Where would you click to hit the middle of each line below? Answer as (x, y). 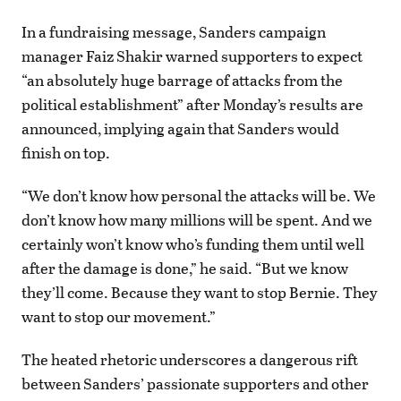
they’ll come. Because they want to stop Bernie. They (200, 293)
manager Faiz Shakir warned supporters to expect (192, 55)
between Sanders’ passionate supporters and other (195, 384)
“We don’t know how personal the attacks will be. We (199, 196)
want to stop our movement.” (119, 317)
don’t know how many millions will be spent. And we (197, 220)
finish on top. (66, 152)
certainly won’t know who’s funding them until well (193, 244)
